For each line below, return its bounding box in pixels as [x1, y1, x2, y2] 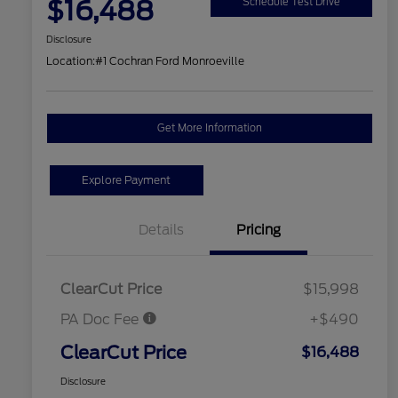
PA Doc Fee [60, 311, 142, 329]
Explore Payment [82, 173, 171, 187]
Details [138, 222, 184, 239]
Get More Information [157, 122, 262, 135]
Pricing [236, 222, 281, 239]
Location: [46, 54, 95, 68]
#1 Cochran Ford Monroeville [95, 54, 244, 68]
